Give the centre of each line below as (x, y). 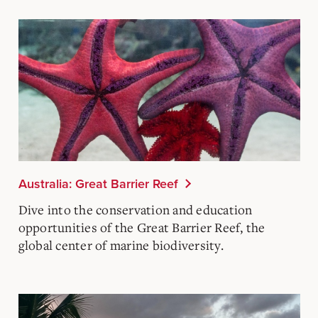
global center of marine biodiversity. (121, 245)
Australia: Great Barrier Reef (98, 183)
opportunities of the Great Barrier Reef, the (142, 227)
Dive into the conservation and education (135, 209)
